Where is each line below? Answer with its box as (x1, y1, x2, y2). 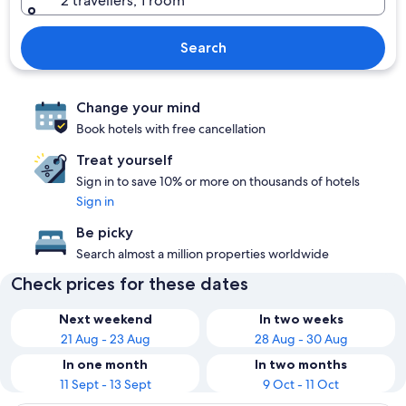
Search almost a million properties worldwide (76, 246, 329, 262)
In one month (63, 356, 148, 372)
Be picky (76, 224, 133, 241)
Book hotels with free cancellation (76, 121, 266, 137)
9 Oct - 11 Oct (263, 376, 339, 392)
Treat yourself (76, 151, 173, 169)
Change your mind (76, 99, 200, 116)
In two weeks (258, 311, 343, 327)
